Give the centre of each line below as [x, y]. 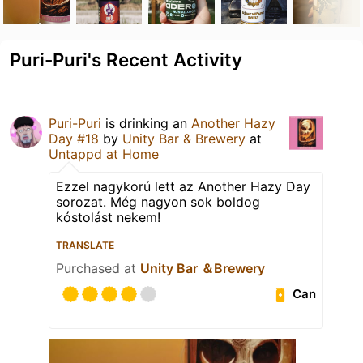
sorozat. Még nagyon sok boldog [158, 201]
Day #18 [74, 138]
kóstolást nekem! [108, 217]
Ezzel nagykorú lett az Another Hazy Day [183, 186]
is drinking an [146, 123]
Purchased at [98, 268]
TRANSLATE [85, 245]
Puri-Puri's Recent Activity [126, 59]
